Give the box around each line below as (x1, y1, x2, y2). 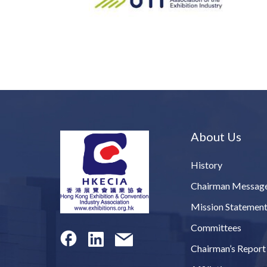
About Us (191, 129, 242, 144)
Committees (191, 222, 242, 234)
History (191, 159, 223, 171)
